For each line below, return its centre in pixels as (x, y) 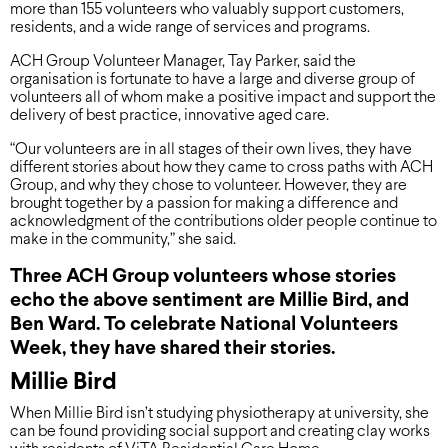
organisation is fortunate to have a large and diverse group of (212, 79)
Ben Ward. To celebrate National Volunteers (204, 324)
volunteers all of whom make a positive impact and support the (223, 97)
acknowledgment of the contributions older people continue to (223, 221)
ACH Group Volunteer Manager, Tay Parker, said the (183, 61)
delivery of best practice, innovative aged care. (169, 115)
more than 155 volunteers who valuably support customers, (207, 9)
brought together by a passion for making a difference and (204, 203)
